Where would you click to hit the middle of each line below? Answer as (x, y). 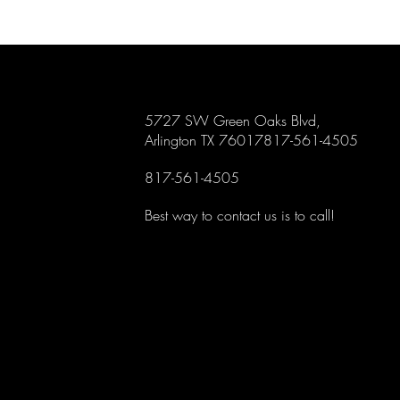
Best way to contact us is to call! (240, 215)
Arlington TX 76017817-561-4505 (252, 140)
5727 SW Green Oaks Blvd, (233, 121)
